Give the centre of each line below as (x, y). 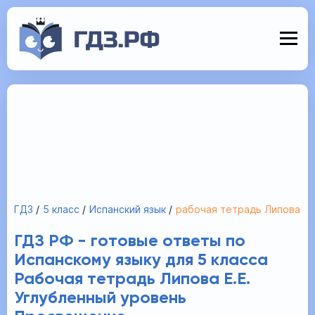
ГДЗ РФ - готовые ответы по (130, 241)
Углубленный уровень (100, 298)
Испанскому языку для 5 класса (141, 260)
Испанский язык (128, 209)
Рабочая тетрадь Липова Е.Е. (132, 279)
